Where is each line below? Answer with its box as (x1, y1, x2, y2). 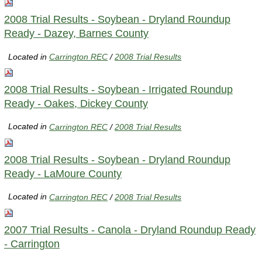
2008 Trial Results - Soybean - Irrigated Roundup (4, 83, 233, 95)
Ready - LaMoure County (4, 167, 122, 180)
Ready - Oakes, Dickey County (4, 97, 148, 109)
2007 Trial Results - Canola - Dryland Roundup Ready (4, 223, 256, 236)
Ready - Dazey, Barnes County (4, 27, 149, 39)
